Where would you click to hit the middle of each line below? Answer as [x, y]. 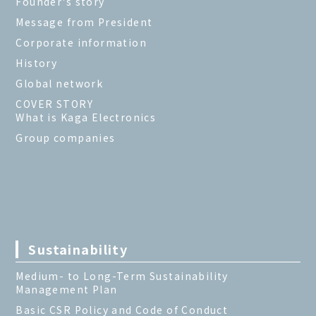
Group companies [66, 137]
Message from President [84, 22]
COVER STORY [54, 103]
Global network [60, 83]
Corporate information [81, 42]
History [37, 62]
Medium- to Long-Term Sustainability [122, 275]
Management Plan [67, 289]
